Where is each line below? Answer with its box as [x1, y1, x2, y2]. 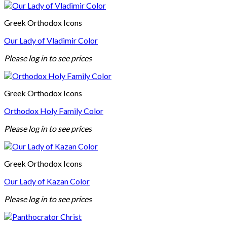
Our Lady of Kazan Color [4, 176, 90, 186]
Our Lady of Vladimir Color [4, 35, 98, 46]
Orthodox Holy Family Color [4, 106, 103, 116]
